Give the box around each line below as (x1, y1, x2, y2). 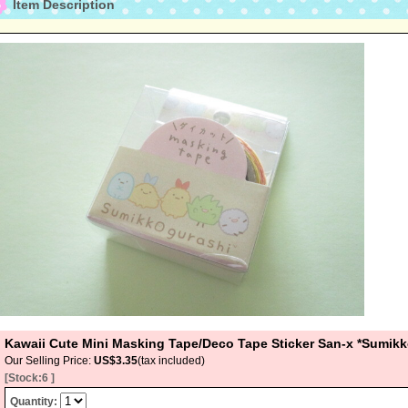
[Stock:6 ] (5, 372, 55, 384)
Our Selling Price (5, 354, 88, 367)
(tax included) (138, 354, 205, 367)
